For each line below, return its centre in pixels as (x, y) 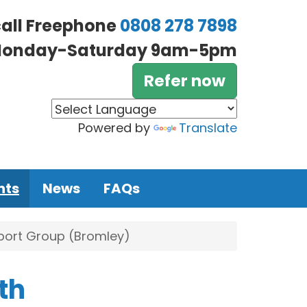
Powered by (116, 128)
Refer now (185, 81)
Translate (208, 128)
